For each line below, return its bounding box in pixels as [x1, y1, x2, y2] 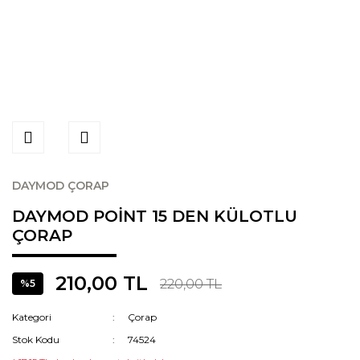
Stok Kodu [12, 333, 59, 346]
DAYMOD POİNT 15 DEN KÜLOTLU [12, 207, 297, 226]
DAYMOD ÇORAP [12, 178, 109, 193]
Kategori [12, 311, 51, 323]
